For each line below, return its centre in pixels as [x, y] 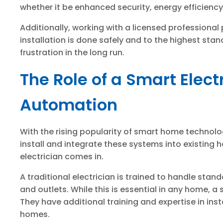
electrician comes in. [62, 157]
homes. [35, 214]
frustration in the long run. [72, 53]
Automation [69, 105]
